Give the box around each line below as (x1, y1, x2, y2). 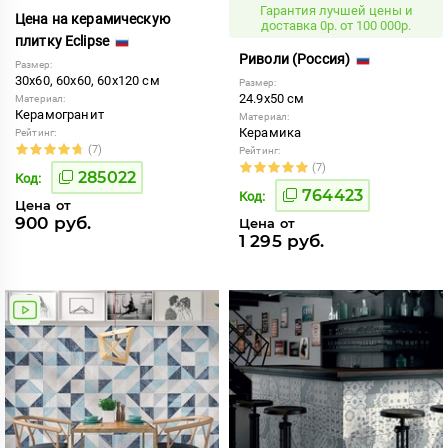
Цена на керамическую (15, 10, 170, 27)
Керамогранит (15, 106, 104, 122)
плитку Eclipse (15, 32, 113, 49)
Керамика (239, 124, 302, 140)
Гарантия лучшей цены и (259, 2, 413, 18)
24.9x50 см (239, 90, 305, 106)
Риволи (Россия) (239, 50, 354, 67)
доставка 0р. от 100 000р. (261, 17, 411, 33)
